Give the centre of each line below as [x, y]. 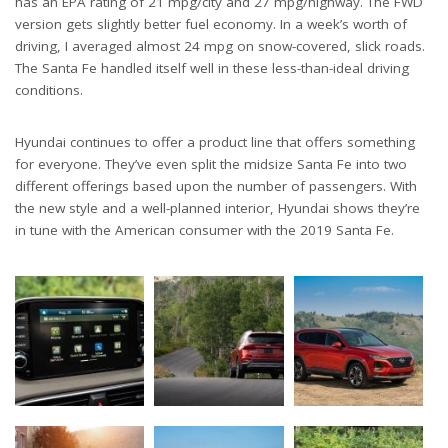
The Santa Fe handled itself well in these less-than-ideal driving [212, 68]
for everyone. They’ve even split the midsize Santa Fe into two [211, 164]
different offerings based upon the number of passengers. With [216, 186]
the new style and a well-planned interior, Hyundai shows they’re [217, 208]
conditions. [49, 90]
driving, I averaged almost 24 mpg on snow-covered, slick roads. [220, 46]
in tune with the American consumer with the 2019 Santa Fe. [204, 230]
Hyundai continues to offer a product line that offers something [215, 142]
